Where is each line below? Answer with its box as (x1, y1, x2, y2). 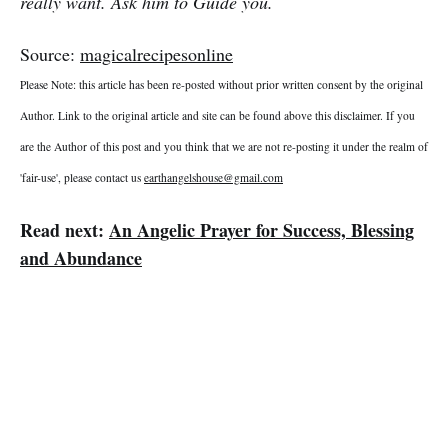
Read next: (20, 217, 104, 244)
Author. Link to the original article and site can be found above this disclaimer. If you (20, 108, 415, 124)
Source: (20, 42, 80, 67)
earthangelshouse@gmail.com (144, 170, 283, 186)
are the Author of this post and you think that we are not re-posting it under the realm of (20, 139, 428, 155)
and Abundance (20, 245, 142, 272)
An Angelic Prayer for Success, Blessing (109, 217, 414, 244)
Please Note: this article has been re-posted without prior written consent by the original (20, 77, 423, 93)
